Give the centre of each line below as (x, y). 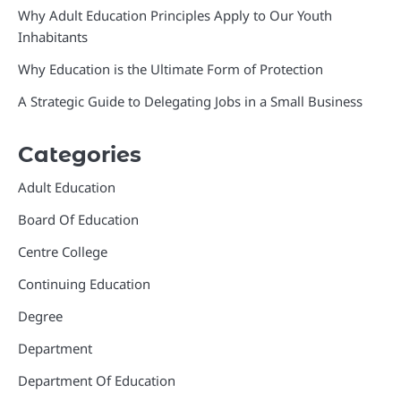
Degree (40, 316)
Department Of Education (97, 381)
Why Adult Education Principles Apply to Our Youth (175, 16)
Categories (80, 155)
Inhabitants (53, 37)
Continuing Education (84, 284)
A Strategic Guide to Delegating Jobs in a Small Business (190, 102)
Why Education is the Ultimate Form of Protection (171, 69)
